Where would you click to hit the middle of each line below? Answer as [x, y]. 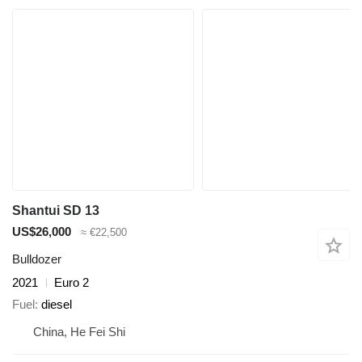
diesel [57, 304]
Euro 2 [72, 283]
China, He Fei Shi [79, 331]
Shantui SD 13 [56, 210]
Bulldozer [37, 259]
